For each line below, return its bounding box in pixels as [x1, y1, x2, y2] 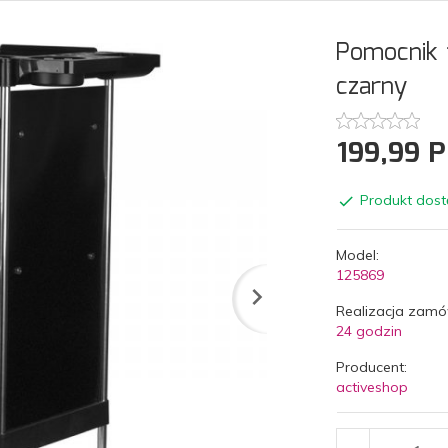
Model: [335, 245, 379, 264]
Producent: [335, 357, 407, 376]
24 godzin [335, 321, 402, 340]
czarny [335, 67, 407, 106]
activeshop [335, 377, 408, 396]
